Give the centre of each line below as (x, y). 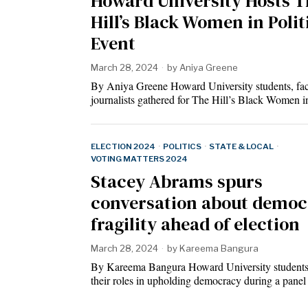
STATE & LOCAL (241, 147)
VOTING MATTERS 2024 (139, 159)
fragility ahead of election (195, 224)
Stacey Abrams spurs (177, 182)
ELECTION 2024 (123, 147)
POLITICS (182, 147)
